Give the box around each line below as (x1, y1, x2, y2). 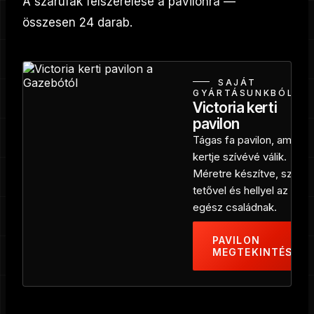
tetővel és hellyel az (193, 183, 288, 197)
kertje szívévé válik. (193, 149, 287, 163)
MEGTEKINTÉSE (212, 245, 300, 258)
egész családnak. (193, 200, 277, 214)
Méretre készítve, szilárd (193, 166, 312, 180)
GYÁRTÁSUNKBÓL (193, 87, 294, 98)
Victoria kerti (193, 98, 278, 116)
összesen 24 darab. (22, 15, 132, 29)
